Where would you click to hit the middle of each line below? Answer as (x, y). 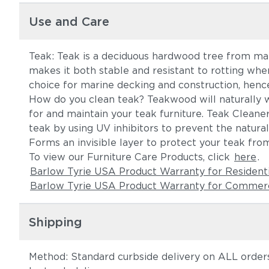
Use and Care (69, 22)
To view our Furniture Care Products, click (131, 157)
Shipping (56, 222)
